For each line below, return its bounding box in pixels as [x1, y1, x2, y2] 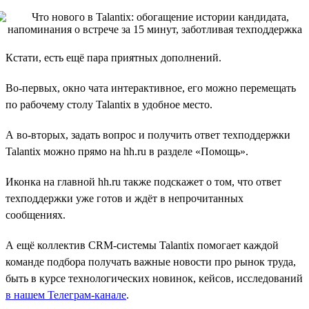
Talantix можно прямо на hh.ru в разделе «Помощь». [6, 145, 248, 157]
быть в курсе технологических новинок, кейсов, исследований [6, 272, 303, 284]
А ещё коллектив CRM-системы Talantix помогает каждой [6, 239, 279, 251]
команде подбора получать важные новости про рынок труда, [6, 255, 296, 268]
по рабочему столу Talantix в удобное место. [6, 98, 212, 110]
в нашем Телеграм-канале [6, 288, 126, 301]
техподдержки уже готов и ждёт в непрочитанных [6, 192, 243, 204]
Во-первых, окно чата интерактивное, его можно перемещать [6, 81, 296, 94]
